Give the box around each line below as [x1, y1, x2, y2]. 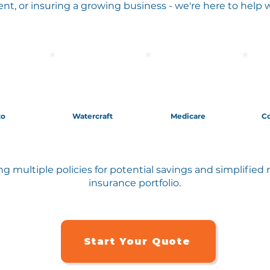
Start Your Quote [83, 236, 191, 247]
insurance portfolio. [89, 177, 181, 189]
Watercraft [72, 111, 113, 121]
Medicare [171, 111, 206, 121]
